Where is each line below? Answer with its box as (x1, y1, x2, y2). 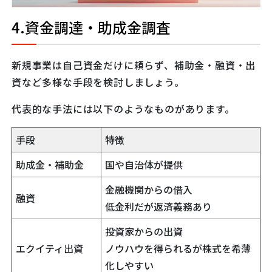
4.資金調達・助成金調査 (12, 16, 171, 38)
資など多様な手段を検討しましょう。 (12, 74, 185, 89)
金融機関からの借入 (105, 182, 192, 197)
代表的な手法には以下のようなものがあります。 (12, 101, 235, 116)
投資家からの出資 (105, 223, 183, 239)
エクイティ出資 (16, 240, 83, 256)
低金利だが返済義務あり (105, 199, 212, 214)
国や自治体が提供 (105, 157, 183, 172)
